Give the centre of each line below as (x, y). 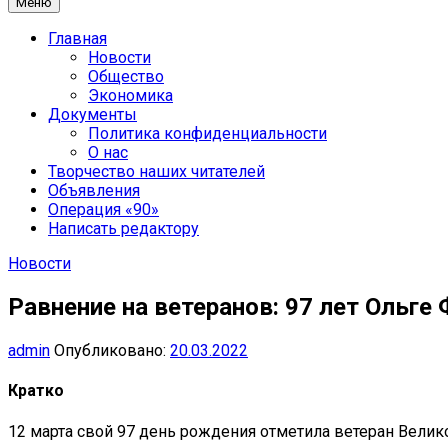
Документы (92, 115)
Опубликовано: (112, 351)
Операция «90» (103, 210)
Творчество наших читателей (156, 172)
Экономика (130, 96)
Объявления (94, 191)
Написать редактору (123, 229)
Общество (126, 77)
